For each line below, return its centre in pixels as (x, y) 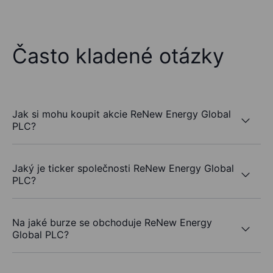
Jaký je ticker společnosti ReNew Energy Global (123, 168)
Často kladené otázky (118, 56)
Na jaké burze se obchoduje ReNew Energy (112, 223)
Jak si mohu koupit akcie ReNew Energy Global (122, 114)
